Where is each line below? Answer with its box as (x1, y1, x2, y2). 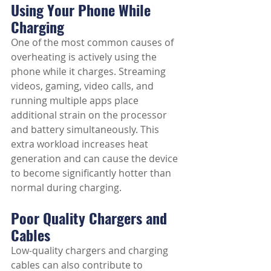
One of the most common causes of (11, 36, 176, 49)
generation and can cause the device (11, 152, 180, 165)
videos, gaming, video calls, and (11, 79, 156, 93)
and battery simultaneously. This (11, 123, 162, 136)
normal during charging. (11, 181, 122, 194)
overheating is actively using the (11, 50, 159, 64)
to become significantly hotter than (11, 166, 174, 180)
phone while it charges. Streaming (11, 65, 168, 78)
